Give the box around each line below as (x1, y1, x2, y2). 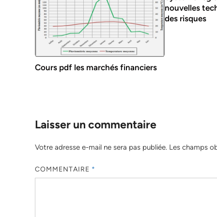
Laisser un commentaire (35, 118, 156, 132)
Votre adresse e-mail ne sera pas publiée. (35, 143, 167, 152)
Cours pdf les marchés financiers (35, 62, 157, 73)
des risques (165, 13, 207, 23)
